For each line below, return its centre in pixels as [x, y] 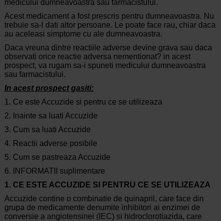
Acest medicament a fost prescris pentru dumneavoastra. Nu [109, 16]
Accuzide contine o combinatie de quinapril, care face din [104, 199]
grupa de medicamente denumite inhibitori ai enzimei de [102, 208]
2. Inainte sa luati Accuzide [51, 116]
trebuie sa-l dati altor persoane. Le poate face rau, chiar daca [110, 25]
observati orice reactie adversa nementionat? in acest [97, 57]
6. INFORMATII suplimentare [55, 171]
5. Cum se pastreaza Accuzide [57, 157]
